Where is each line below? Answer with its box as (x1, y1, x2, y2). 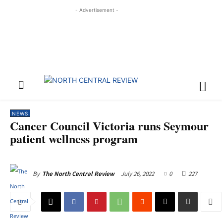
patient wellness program (10, 130, 138, 147)
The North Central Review (42, 169, 114, 178)
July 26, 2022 (121, 169, 154, 178)
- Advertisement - (75, 7, 118, 13)
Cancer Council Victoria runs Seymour (10, 117, 209, 134)
